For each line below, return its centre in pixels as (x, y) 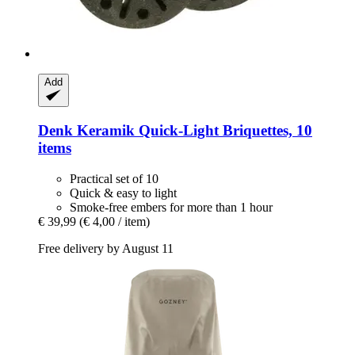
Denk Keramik (86, 131)
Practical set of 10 (114, 178)
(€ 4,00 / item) (115, 221)
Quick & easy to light (123, 193)
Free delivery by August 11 (106, 248)
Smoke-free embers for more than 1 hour (171, 207)
